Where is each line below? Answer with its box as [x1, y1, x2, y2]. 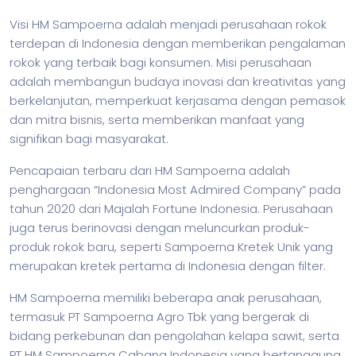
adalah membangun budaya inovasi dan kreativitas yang [10, 73, 346, 90]
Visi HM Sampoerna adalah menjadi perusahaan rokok [10, 16, 327, 33]
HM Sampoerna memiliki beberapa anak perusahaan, [10, 289, 322, 306]
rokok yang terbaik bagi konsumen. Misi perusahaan [10, 54, 311, 71]
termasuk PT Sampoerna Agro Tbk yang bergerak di [10, 308, 309, 325]
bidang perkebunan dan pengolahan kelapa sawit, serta [10, 327, 339, 344]
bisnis [70, 111, 103, 128]
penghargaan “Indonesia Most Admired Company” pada [10, 181, 341, 198]
